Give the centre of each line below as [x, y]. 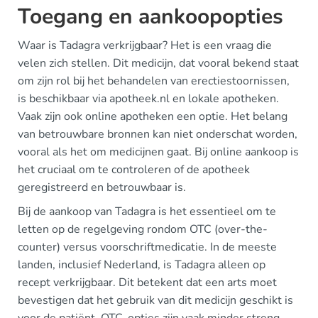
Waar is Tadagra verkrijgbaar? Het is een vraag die [145, 45]
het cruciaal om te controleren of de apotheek [134, 170]
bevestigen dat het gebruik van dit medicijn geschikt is [155, 300]
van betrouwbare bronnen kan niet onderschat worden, [158, 134]
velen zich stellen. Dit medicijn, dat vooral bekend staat [158, 63]
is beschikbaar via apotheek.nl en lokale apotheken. [148, 99]
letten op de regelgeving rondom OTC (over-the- [143, 229]
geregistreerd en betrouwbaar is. [102, 187]
